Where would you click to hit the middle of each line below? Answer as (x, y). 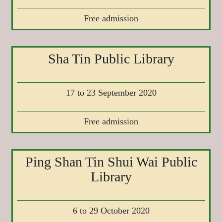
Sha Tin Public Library (111, 58)
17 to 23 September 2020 (111, 92)
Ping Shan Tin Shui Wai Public (111, 162)
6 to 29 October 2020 (111, 210)
